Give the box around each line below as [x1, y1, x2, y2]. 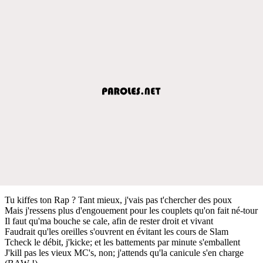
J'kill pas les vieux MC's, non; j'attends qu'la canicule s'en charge [5, 247, 244, 258]
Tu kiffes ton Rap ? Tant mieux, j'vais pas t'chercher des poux [5, 194, 232, 205]
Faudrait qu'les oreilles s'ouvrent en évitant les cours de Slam [5, 226, 228, 237]
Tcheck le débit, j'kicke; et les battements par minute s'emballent [5, 237, 240, 247]
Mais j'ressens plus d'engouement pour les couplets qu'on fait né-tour [5, 205, 258, 215]
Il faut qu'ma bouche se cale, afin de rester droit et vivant [5, 215, 213, 226]
